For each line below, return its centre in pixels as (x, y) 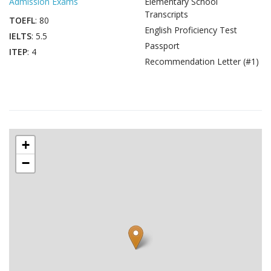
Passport (162, 46)
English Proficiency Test (191, 30)
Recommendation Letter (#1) (202, 61)
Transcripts (166, 14)
